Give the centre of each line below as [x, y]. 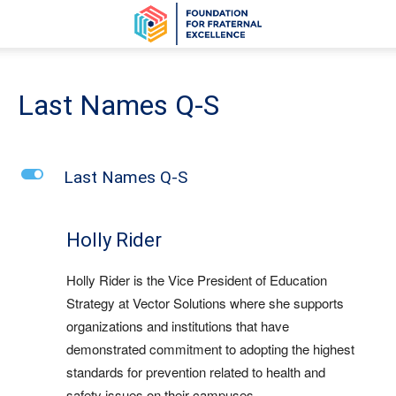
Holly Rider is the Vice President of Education [197, 280]
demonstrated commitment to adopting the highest [210, 349]
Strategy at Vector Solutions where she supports [205, 303]
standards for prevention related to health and [196, 372]
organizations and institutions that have [178, 326]
